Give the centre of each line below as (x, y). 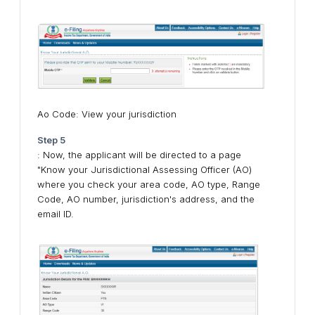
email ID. (56, 213)
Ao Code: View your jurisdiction (107, 114)
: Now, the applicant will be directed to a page (139, 154)
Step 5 (51, 140)
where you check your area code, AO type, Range (149, 184)
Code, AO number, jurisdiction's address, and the (146, 199)
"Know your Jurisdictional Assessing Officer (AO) (144, 169)
